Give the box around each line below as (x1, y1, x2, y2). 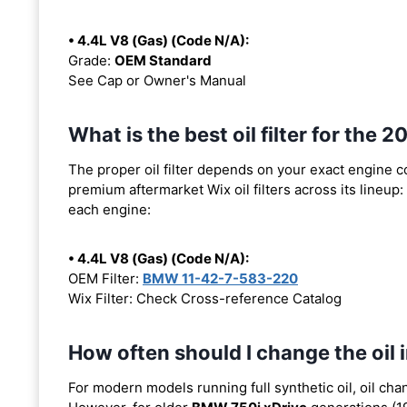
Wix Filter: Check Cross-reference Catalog (68, 289, 342, 307)
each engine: (68, 200, 151, 218)
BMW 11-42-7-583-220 (143, 269, 298, 287)
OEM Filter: (68, 269, 143, 287)
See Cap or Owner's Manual (68, 71, 246, 89)
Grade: (68, 51, 114, 69)
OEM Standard (114, 51, 212, 69)
